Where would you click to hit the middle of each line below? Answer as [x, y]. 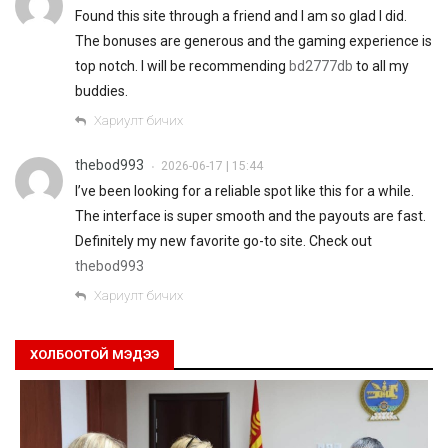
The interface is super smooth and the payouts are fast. [250, 215]
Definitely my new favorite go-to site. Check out [223, 240]
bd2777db [321, 65]
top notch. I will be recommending [182, 65]
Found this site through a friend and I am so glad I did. [241, 15]
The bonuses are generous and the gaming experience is [253, 40]
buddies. [101, 90]
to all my [381, 65]
